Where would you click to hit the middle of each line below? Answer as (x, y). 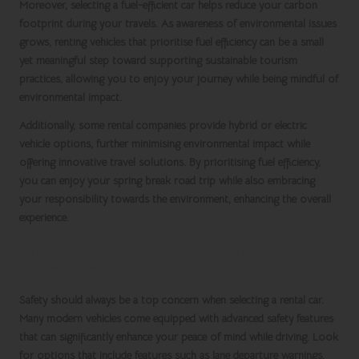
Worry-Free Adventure (107, 271)
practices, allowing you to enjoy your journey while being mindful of (179, 79)
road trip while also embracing (243, 181)
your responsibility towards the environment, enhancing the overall (175, 200)
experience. (44, 218)
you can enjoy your (66, 181)
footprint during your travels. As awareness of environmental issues (178, 24)
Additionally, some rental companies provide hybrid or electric (163, 126)
